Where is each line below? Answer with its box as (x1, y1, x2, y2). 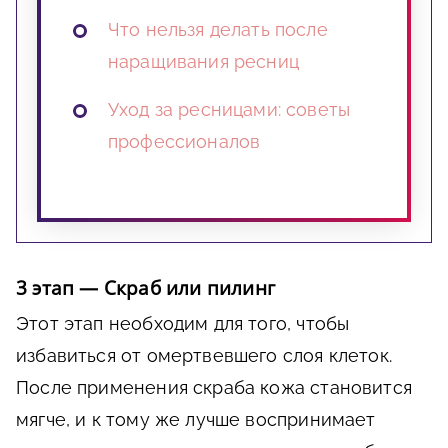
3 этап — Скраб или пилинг (16, 275, 275, 302)
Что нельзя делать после (108, 19, 328, 41)
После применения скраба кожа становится (16, 377, 413, 399)
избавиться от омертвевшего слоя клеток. (16, 345, 393, 367)
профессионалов (108, 131, 261, 153)
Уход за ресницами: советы (108, 99, 351, 121)
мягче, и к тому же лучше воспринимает (16, 409, 376, 431)
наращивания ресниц (108, 51, 299, 73)
